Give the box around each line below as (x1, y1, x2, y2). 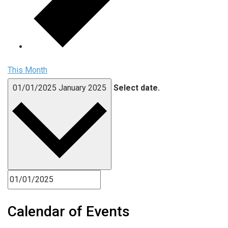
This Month (8, 65, 47, 75)
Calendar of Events (8, 203, 130, 220)
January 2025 (59, 82, 106, 93)
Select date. (113, 82, 160, 93)
